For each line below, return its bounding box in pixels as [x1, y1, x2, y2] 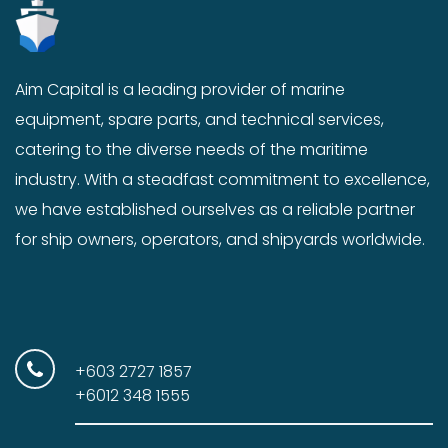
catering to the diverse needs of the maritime [15, 138, 368, 162]
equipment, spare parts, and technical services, [15, 108, 384, 132]
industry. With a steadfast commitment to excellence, [15, 168, 430, 192]
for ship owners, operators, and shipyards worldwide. [15, 228, 425, 252]
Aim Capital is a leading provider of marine [15, 78, 345, 102]
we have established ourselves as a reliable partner [15, 198, 415, 222]
